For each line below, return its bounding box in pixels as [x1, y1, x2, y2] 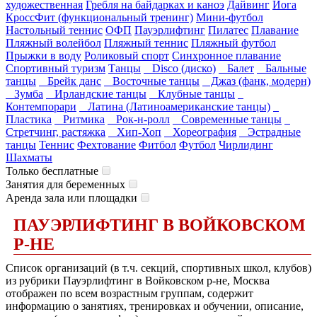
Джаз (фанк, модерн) [202, 75, 311, 87]
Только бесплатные [6, 165, 98, 177]
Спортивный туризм [6, 62, 105, 74]
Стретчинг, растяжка [6, 126, 105, 138]
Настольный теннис [6, 24, 103, 36]
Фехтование [77, 139, 136, 151]
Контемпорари [6, 100, 76, 113]
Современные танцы [173, 113, 282, 125]
